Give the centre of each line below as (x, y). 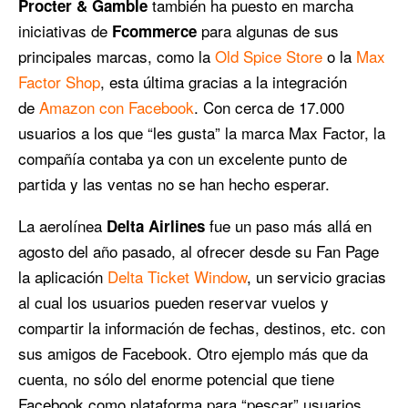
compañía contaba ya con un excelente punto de (183, 158)
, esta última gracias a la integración (224, 81)
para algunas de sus (270, 30)
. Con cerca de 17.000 (269, 107)
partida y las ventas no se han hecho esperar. (174, 183)
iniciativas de (65, 30)
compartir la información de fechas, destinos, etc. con (202, 327)
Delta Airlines (156, 225)
